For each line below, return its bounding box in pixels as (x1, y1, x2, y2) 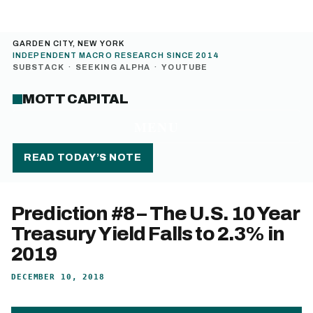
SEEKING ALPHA (75, 63, 151, 71)
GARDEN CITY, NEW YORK (13, 39, 125, 48)
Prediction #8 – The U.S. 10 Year (11, 203, 300, 224)
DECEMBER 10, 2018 (11, 272, 105, 282)
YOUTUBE (161, 63, 208, 71)
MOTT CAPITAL (22, 92, 129, 106)
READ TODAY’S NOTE (24, 152, 142, 163)
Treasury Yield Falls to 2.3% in (11, 223, 284, 245)
